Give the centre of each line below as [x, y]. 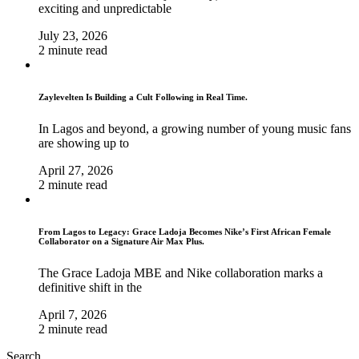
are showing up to [84, 143]
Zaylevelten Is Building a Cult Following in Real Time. [143, 97]
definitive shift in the [90, 287]
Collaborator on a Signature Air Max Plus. [121, 241]
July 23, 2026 [73, 36]
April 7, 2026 [73, 314]
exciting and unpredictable [105, 9]
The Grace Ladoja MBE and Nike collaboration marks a [181, 272]
